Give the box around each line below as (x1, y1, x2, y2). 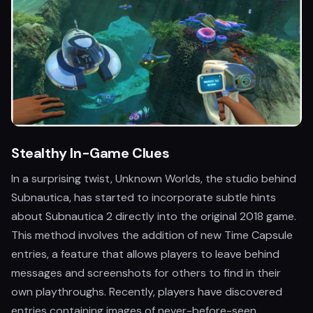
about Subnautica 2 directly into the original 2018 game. (11, 209, 296, 224)
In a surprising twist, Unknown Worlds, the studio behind (11, 171, 296, 186)
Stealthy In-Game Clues (11, 144, 170, 162)
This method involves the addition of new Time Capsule (11, 228, 293, 242)
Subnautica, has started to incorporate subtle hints (11, 190, 276, 205)
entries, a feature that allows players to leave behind (11, 247, 279, 261)
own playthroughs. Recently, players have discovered (11, 284, 282, 299)
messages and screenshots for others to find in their (11, 265, 281, 280)
